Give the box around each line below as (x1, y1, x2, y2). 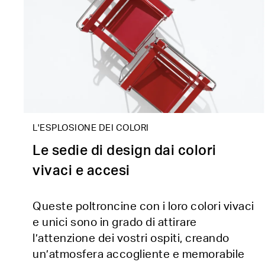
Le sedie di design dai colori (33, 144, 216, 158)
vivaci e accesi (33, 164, 130, 178)
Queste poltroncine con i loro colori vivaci (33, 201, 254, 213)
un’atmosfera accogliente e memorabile (33, 249, 245, 261)
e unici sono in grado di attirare (33, 217, 197, 229)
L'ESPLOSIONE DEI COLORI (33, 124, 149, 133)
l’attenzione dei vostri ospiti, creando (33, 233, 230, 245)
